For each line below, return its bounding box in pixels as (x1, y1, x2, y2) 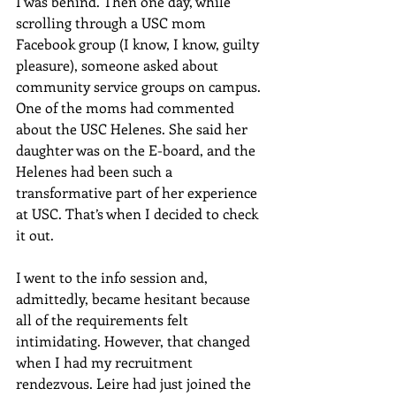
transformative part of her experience (16, 183, 261, 202)
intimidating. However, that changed (16, 331, 254, 350)
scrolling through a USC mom (16, 13, 209, 32)
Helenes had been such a (16, 162, 176, 180)
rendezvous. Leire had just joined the (16, 374, 255, 392)
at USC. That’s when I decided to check (16, 204, 262, 223)
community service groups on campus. (16, 77, 264, 95)
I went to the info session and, (16, 268, 211, 286)
